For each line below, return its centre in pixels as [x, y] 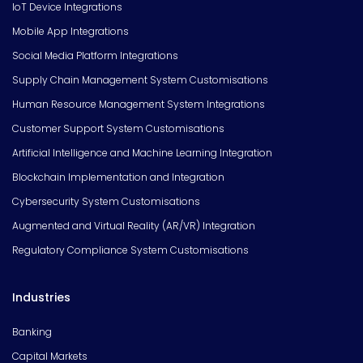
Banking [32, 332]
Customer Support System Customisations [118, 129]
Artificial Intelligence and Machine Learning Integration [142, 153]
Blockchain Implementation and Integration [118, 177]
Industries [41, 298]
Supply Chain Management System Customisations [140, 80]
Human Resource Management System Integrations [139, 105]
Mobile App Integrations [70, 32]
